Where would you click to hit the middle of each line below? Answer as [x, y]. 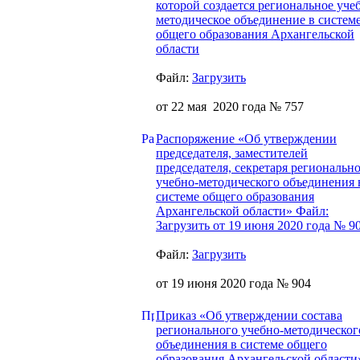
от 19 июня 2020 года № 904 [233, 283]
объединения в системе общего [241, 344]
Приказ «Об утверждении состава [249, 315]
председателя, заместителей [232, 153]
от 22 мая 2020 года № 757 [230, 106]
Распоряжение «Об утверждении [246, 138]
